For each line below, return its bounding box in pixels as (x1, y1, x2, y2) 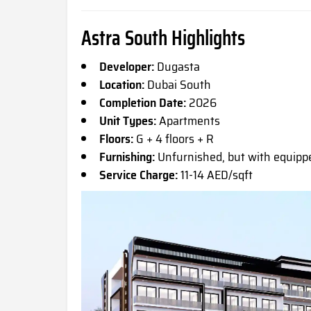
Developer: (99, 56, 154, 76)
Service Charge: (99, 165, 178, 185)
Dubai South (144, 74, 211, 94)
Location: (99, 74, 144, 94)
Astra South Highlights (81, 21, 245, 54)
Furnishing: (99, 146, 155, 167)
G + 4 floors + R (133, 128, 214, 149)
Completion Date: (99, 92, 186, 112)
